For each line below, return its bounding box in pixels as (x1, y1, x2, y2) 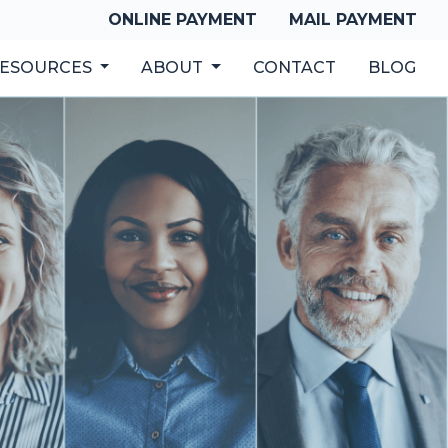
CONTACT (253, 58, 336, 77)
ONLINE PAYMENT (108, 10, 257, 29)
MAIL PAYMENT (289, 10, 417, 29)
